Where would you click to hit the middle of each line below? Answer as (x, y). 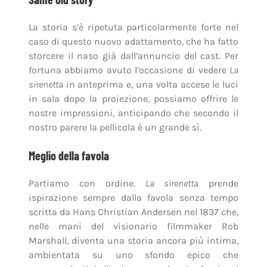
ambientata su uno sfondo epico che (133, 255)
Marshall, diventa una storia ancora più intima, (133, 241)
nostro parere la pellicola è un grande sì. (115, 128)
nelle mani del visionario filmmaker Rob (133, 226)
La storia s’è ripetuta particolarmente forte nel (133, 27)
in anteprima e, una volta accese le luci (151, 85)
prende (219, 184)
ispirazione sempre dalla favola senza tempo (133, 198)
